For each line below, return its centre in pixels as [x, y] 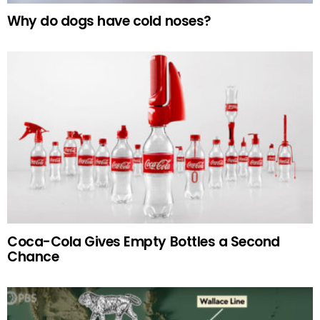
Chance [33, 256]
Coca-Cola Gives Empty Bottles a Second [144, 241]
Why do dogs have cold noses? [109, 21]
